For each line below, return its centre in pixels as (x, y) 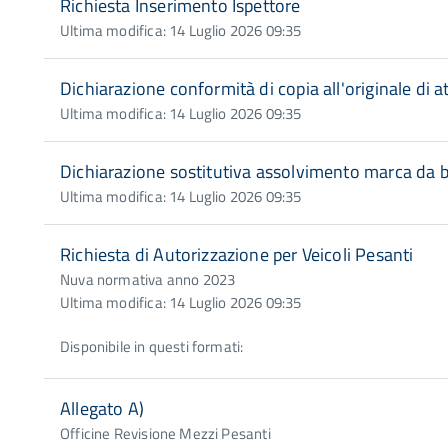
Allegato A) (102, 408)
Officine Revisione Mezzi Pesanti (165, 433)
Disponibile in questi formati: (152, 346)
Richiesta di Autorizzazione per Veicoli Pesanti (237, 254)
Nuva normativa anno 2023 (148, 279)
